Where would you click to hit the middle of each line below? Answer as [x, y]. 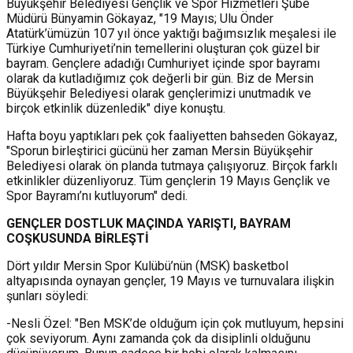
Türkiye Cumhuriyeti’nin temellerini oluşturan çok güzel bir [163, 48]
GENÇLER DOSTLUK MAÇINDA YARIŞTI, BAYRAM [149, 223]
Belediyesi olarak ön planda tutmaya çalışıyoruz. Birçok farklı [172, 165]
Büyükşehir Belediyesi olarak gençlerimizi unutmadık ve [159, 93]
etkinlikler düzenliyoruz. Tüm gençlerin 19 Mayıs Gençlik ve [168, 180]
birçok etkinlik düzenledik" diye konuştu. [116, 108]
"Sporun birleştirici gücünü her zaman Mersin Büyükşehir [160, 150]
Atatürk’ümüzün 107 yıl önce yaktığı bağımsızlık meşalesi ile [171, 33]
